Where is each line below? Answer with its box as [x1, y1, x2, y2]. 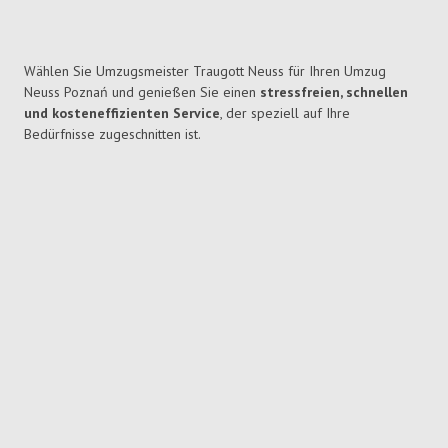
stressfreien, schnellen [260, 83, 408, 102]
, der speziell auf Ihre [220, 104, 350, 123]
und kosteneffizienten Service [24, 104, 220, 123]
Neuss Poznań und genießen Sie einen [24, 83, 260, 102]
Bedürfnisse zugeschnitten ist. [24, 125, 201, 144]
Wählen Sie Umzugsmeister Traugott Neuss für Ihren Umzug [24, 62, 386, 81]
